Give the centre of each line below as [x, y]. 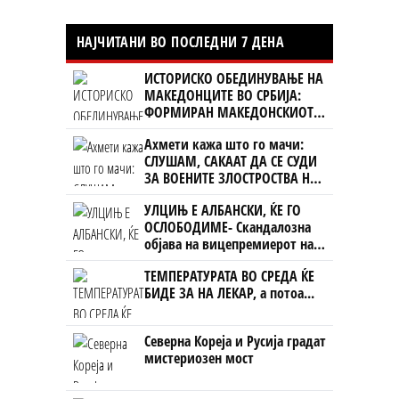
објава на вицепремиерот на [229, 244]
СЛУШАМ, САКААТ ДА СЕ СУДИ [231, 161]
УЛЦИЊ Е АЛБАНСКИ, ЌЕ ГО [223, 210]
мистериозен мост [199, 358]
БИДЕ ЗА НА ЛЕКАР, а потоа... [229, 293]
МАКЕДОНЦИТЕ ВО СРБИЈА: [223, 95]
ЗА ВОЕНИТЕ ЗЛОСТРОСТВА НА [231, 178]
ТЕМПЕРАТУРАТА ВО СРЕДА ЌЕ [229, 276]
